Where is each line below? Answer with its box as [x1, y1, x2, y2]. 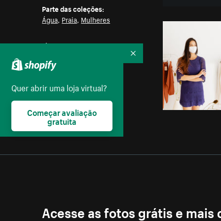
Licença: [42, 39, 70, 51]
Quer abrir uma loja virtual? [11, 80, 107, 93]
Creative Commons [42, 50, 102, 62]
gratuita [47, 113, 76, 127]
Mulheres [81, 14, 110, 25]
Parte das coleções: [42, 3, 105, 14]
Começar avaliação [27, 105, 97, 118]
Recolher [132, 52, 165, 65]
